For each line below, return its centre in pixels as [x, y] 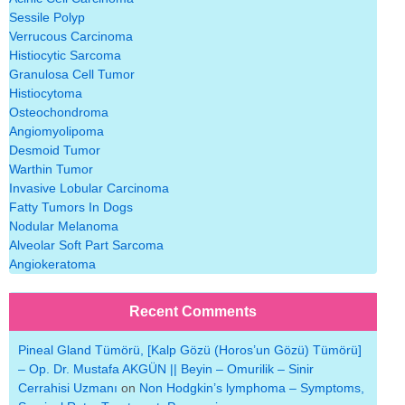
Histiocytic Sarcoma [65, 56]
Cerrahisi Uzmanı [68, 387]
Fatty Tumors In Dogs [71, 207]
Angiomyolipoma [57, 132]
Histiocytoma [46, 94]
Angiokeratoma [52, 264]
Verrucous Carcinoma [71, 37]
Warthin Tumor [51, 170]
